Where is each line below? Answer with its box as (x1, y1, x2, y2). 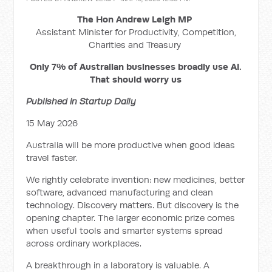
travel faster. (26, 152, 78, 163)
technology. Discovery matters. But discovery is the (26, 199, 239, 211)
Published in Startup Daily (26, 95, 137, 107)
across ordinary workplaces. (26, 237, 142, 249)
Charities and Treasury (88, 39, 183, 50)
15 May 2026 (26, 117, 78, 129)
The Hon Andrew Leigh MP (77, 13, 195, 25)
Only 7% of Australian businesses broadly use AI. (30, 61, 242, 72)
